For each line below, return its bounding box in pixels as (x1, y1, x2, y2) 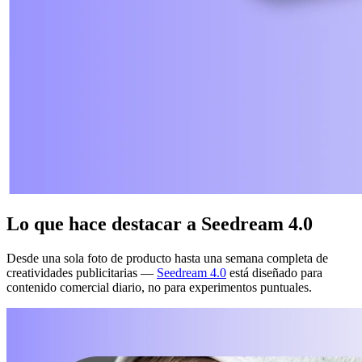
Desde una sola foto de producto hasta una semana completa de (6, 251, 328, 266)
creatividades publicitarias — (6, 266, 157, 280)
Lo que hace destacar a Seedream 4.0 (6, 213, 313, 235)
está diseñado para (226, 266, 322, 280)
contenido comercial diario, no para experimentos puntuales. (6, 280, 312, 295)
